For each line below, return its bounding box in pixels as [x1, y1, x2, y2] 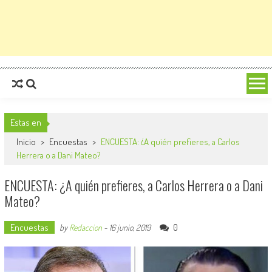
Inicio [16, 136, 38, 148]
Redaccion [69, 222, 102, 233]
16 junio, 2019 [109, 222, 151, 233]
